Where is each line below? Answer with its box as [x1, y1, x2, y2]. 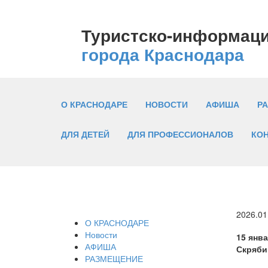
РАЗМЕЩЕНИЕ [85, 252, 143, 264]
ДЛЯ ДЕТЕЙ [61, 128, 109, 141]
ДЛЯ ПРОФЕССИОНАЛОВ [127, 128, 233, 141]
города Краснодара [81, 42, 244, 67]
